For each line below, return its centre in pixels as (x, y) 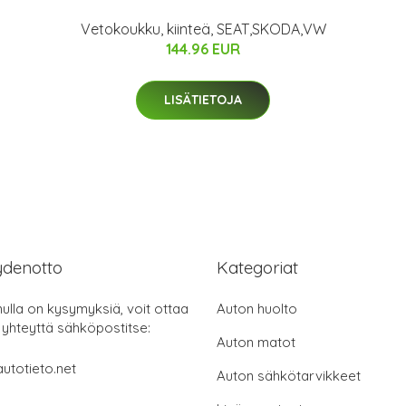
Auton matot (256, 342)
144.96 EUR (203, 48)
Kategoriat (257, 267)
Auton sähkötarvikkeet (289, 375)
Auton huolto (257, 308)
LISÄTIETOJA (203, 99)
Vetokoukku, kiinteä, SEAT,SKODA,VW (203, 29)
